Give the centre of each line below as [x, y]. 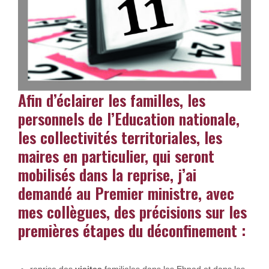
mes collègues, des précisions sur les [132, 211]
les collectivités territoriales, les [120, 137]
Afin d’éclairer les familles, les [112, 100]
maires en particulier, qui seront [116, 156]
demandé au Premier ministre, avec [126, 193]
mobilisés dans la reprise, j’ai [107, 174]
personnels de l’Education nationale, [129, 118]
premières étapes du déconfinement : [132, 230]
